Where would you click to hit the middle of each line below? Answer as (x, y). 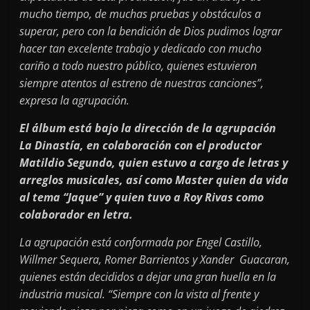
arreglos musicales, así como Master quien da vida (154, 180)
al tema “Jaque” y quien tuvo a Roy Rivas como (142, 197)
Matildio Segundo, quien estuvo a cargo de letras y (154, 162)
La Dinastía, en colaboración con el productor (141, 145)
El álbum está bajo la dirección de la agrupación (148, 128)
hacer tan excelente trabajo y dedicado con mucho (141, 48)
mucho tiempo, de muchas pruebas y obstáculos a (140, 13)
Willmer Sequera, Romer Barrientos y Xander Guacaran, (155, 259)
